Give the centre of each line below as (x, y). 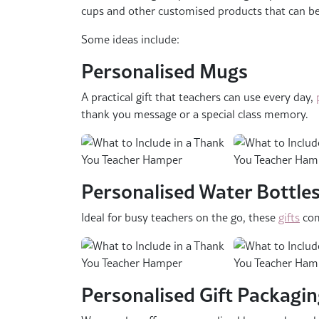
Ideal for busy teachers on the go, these (180, 218)
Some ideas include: (130, 40)
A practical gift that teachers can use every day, (199, 97)
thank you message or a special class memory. (195, 114)
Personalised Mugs (164, 71)
